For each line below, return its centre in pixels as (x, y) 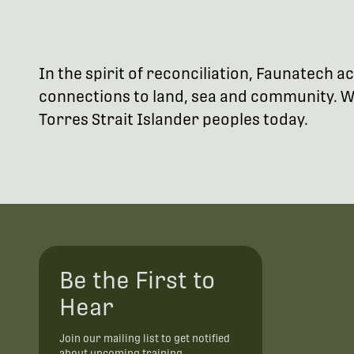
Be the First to (137, 280)
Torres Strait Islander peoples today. (173, 119)
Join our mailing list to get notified (144, 338)
